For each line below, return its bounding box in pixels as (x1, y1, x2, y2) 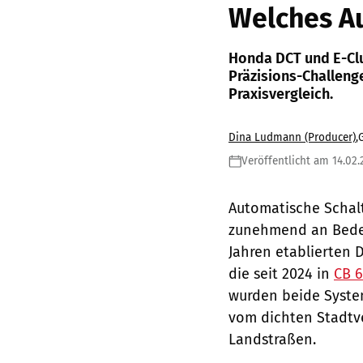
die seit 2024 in (228, 264, 334, 283)
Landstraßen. (228, 330, 316, 348)
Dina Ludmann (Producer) (228, 130, 356, 144)
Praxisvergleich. (228, 84, 333, 103)
